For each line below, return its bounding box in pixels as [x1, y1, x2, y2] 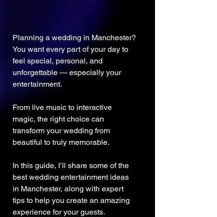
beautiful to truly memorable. [13, 138, 109, 147]
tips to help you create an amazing [13, 196, 132, 205]
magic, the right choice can [13, 114, 106, 124]
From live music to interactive [13, 103, 114, 112]
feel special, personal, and [13, 56, 105, 66]
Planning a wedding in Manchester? [13, 33, 136, 43]
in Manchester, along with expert [13, 184, 125, 194]
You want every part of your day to [13, 45, 130, 54]
